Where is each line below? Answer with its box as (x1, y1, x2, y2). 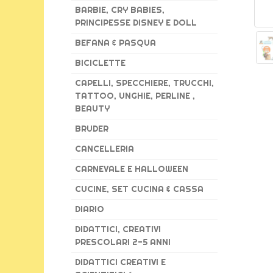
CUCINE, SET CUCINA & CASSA (75, 183, 204, 194)
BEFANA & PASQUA (75, 37, 156, 48)
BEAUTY (75, 103, 110, 114)
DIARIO (75, 204, 104, 214)
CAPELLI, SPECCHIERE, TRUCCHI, (75, 77, 214, 88)
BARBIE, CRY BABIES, (75, 4, 165, 15)
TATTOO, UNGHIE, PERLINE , (75, 90, 195, 101)
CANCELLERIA (75, 143, 134, 154)
